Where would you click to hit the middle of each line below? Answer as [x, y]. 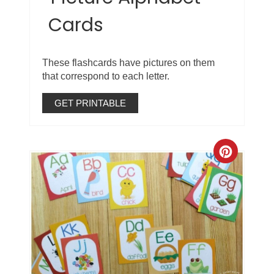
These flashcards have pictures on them [129, 62]
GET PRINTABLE [91, 103]
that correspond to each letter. [106, 76]
